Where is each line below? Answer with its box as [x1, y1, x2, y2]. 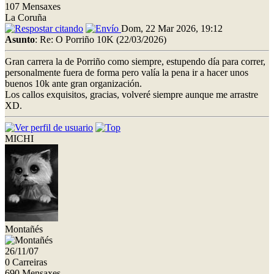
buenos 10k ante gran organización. [5, 78, 142, 89]
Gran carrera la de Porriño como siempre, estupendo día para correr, [5, 56, 265, 67]
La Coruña [5, 12, 46, 23]
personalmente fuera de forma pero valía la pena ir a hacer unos [5, 67, 248, 78]
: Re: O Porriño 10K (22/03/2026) [35, 34, 166, 45]
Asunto [5, 34, 35, 45]
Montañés [5, 223, 43, 234]
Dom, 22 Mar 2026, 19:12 [121, 23, 223, 34]
